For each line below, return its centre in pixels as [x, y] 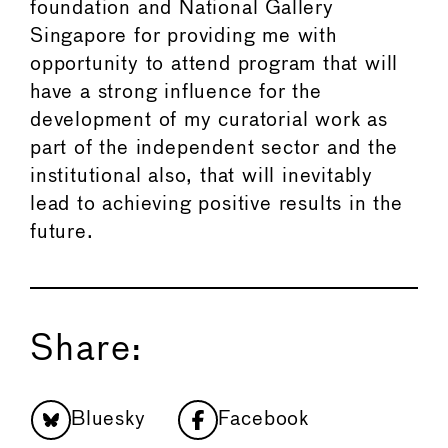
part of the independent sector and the [214, 148]
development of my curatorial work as [209, 120]
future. [62, 232]
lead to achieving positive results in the [216, 204]
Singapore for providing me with [183, 36]
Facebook [263, 419]
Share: [87, 349]
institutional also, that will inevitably [201, 176]
